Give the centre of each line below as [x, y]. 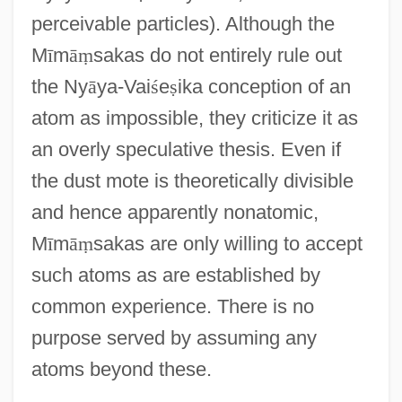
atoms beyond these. [121, 369]
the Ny [59, 86]
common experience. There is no [172, 306]
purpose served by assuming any [174, 337]
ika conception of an [264, 86]
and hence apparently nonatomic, [175, 212]
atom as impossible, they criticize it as [194, 118]
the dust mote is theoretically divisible [192, 180]
